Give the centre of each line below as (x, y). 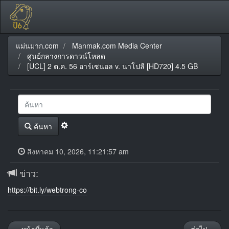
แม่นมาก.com (37, 45)
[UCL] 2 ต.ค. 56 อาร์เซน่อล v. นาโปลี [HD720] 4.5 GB (112, 66)
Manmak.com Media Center (117, 45)
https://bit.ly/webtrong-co (47, 190)
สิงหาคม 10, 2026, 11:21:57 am (77, 151)
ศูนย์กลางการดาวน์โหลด (66, 56)
